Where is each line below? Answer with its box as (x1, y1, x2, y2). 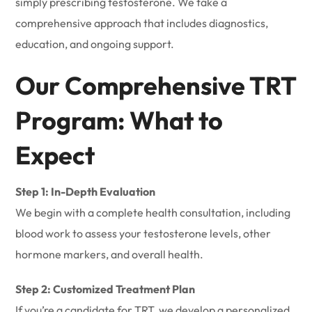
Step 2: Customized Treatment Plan (15, 282, 196, 296)
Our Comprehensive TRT (15, 70, 297, 101)
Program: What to (15, 104, 224, 136)
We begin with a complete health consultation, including (15, 205, 291, 219)
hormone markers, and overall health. (15, 247, 204, 261)
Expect (15, 139, 95, 171)
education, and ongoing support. (15, 37, 175, 51)
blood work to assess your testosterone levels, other (15, 226, 272, 240)
